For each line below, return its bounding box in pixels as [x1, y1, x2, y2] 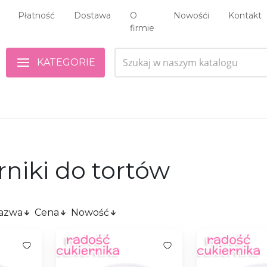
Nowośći [173, 10, 209, 21]
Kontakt [228, 10, 262, 21]
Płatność [18, 10, 55, 21]
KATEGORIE [37, 56, 95, 68]
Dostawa [74, 10, 111, 21]
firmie [130, 23, 154, 33]
